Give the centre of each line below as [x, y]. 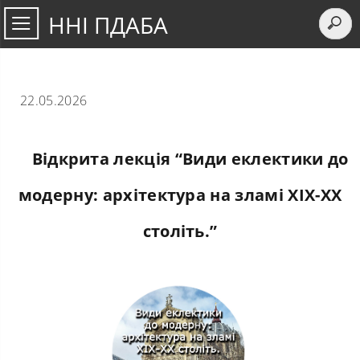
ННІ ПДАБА [108, 25]
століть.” [180, 231]
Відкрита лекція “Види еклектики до [190, 159]
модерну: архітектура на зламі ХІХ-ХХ [180, 195]
